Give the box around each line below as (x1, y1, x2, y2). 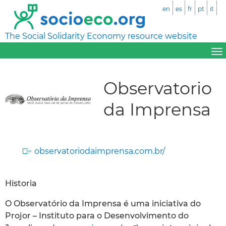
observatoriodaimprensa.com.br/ (34, 146, 165, 156)
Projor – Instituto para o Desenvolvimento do (5, 210, 189, 220)
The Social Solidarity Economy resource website (5, 31, 197, 41)
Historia (5, 178, 37, 188)
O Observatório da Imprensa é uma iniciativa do (5, 198, 201, 208)
